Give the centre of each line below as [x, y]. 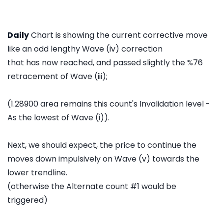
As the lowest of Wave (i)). [58, 118]
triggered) [27, 200]
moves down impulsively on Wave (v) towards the [103, 159]
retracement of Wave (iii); [57, 77]
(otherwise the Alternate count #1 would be [92, 187]
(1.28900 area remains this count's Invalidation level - [109, 104]
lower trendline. [37, 173]
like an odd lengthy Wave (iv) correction [85, 49]
